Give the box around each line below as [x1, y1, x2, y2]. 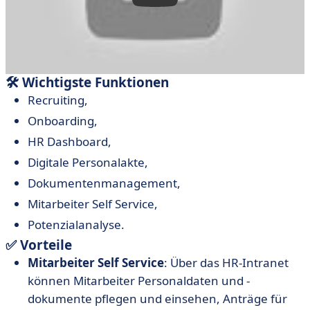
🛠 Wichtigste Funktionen [6, 73, 169, 91]
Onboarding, [28, 113, 98, 129]
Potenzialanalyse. [28, 217, 125, 232]
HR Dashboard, [28, 134, 111, 149]
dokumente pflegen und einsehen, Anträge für [28, 291, 287, 307]
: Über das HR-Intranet [164, 255, 289, 271]
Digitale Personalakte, [28, 154, 148, 170]
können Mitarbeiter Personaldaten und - [28, 273, 250, 289]
